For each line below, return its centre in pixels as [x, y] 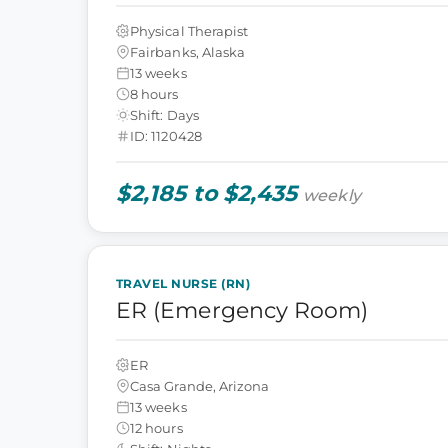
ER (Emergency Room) [242, 310]
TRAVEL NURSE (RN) [183, 283]
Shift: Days [164, 114]
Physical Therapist [189, 30]
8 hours [154, 93]
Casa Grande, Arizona [200, 385]
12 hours [156, 427]
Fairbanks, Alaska [188, 51]
